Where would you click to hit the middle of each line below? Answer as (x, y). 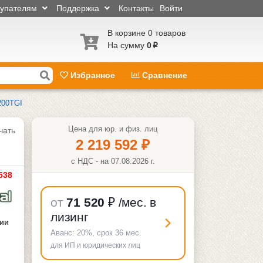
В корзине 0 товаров (146, 33)
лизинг (70, 217)
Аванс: (64, 233)
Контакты (136, 8)
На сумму (126, 45)
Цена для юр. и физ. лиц (113, 129)
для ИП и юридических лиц (95, 246)
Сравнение (163, 75)
